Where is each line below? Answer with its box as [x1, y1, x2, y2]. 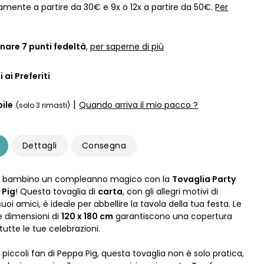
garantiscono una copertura [113, 210, 233, 222]
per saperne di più [90, 40, 164, 52]
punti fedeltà [27, 40, 87, 52]
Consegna [81, 140, 127, 151]
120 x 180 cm [61, 210, 114, 222]
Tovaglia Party [172, 173, 236, 185]
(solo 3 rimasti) [16, 100, 71, 110]
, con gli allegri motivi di [123, 186, 219, 197]
